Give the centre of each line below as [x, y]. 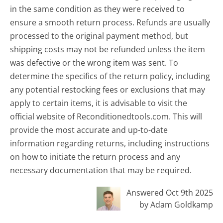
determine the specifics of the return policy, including [110, 76]
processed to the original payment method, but [99, 36]
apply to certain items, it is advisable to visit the [99, 103]
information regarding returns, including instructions [110, 144]
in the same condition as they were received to [98, 9]
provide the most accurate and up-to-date [89, 130]
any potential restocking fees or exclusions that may [108, 90]
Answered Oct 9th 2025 [169, 193]
